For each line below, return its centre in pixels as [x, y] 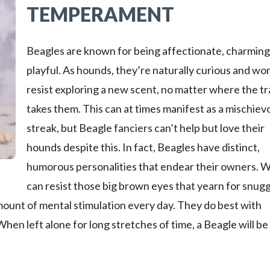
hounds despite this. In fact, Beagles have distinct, [143, 147]
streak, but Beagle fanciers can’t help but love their [146, 128]
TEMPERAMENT [100, 14]
